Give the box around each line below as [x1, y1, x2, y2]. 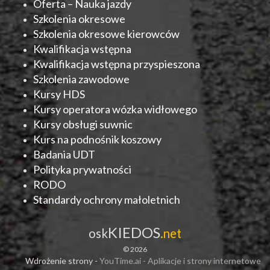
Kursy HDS [33, 87, 85, 101]
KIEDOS [108, 224, 160, 242]
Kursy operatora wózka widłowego [33, 102, 197, 116]
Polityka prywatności [33, 163, 131, 177]
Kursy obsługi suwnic [33, 118, 133, 131]
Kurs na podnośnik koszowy [33, 133, 162, 146]
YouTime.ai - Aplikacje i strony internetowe [99, 256, 261, 266]
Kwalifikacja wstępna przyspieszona [33, 57, 200, 71]
